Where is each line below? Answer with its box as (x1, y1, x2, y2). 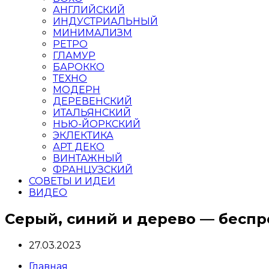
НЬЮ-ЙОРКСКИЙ (53, 118, 141, 130)
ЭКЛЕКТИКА (53, 130, 113, 141)
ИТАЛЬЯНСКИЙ (53, 107, 131, 118)
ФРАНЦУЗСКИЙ (53, 164, 133, 175)
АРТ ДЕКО (53, 141, 104, 153)
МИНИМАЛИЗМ (53, 27, 132, 38)
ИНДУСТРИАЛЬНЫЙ (53, 16, 158, 27)
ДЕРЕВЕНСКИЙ (53, 95, 132, 107)
